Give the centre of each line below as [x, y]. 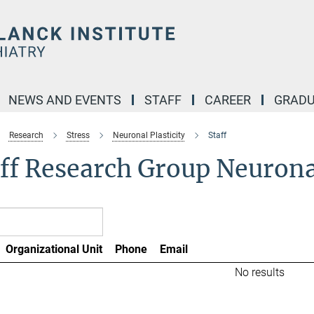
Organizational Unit [54, 249]
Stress [78, 135]
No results [259, 272]
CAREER [228, 100]
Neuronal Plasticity [149, 135]
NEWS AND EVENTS [65, 100]
